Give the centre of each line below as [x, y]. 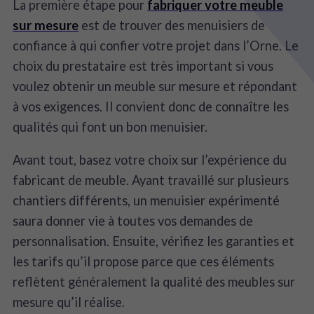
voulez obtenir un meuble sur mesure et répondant [155, 87]
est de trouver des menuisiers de [172, 26]
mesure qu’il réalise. [69, 302]
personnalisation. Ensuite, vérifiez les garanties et [154, 241]
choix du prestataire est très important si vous [143, 66]
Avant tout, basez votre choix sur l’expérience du [150, 160]
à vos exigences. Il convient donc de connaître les [151, 107]
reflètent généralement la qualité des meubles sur [154, 282]
